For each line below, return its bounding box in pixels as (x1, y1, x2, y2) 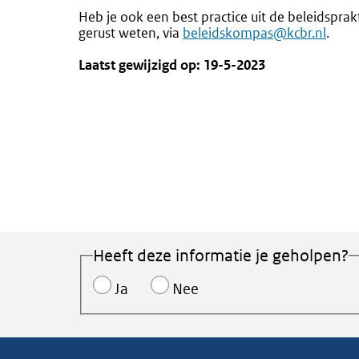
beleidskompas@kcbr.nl (183, 24, 326, 42)
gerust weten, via (79, 24, 183, 42)
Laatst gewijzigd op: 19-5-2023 (79, 56, 265, 74)
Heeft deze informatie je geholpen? (92, 246, 349, 266)
